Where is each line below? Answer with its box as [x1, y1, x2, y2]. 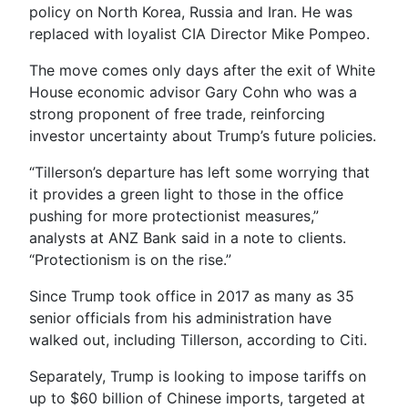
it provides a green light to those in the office [29, 184, 343, 203]
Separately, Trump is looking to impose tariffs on [29, 366, 366, 385]
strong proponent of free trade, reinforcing [29, 104, 325, 123]
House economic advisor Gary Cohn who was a [29, 82, 357, 101]
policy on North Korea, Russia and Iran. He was [29, 2, 352, 21]
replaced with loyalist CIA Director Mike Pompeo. [29, 24, 370, 43]
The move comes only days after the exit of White [29, 60, 375, 79]
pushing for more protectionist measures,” [29, 206, 319, 225]
